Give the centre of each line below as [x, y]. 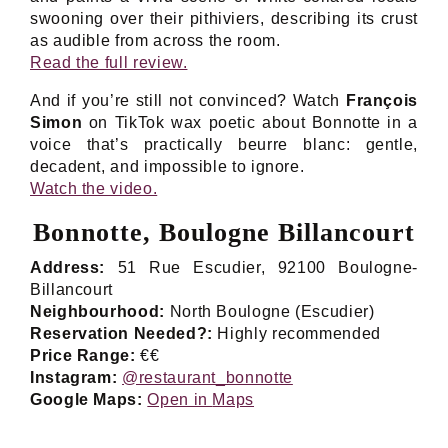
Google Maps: [86, 399]
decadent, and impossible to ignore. [167, 166]
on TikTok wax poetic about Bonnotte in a [250, 122]
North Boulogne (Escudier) [269, 311]
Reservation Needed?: [121, 333]
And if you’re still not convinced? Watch [188, 100]
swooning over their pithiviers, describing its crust [224, 18]
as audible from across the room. [155, 40]
